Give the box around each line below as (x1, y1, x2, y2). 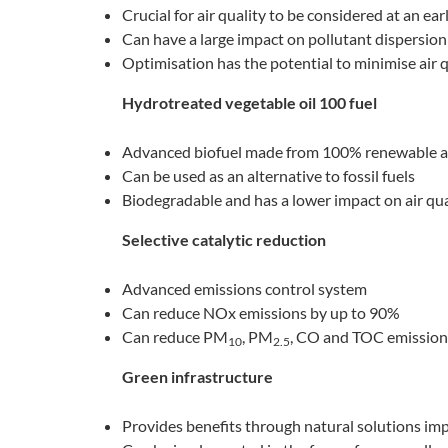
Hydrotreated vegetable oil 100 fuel (122, 93, 377, 113)
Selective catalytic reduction (122, 230, 326, 250)
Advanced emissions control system (122, 279, 367, 299)
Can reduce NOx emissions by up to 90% (122, 303, 400, 323)
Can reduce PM (122, 327, 228, 347)
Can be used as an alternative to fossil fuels (122, 166, 415, 186)
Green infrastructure (122, 367, 273, 387)
